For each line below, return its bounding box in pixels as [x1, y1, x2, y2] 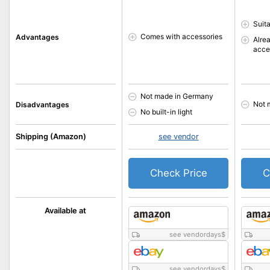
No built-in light [140, 107, 192, 116]
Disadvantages [16, 99, 69, 109]
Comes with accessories [140, 32, 222, 41]
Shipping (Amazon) [16, 132, 86, 141]
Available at [45, 206, 87, 215]
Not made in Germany [140, 92, 213, 101]
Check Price [149, 167, 207, 179]
